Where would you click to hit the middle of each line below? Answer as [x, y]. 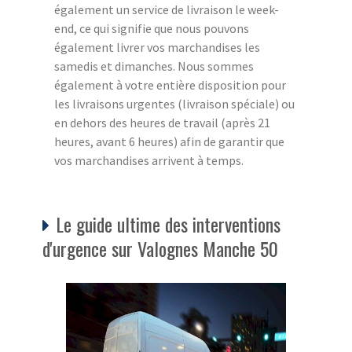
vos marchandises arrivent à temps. [149, 160]
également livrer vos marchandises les [157, 47]
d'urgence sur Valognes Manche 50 [160, 248]
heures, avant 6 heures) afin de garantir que [169, 141]
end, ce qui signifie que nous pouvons [152, 28]
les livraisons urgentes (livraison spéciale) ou [174, 103]
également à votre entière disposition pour [170, 84]
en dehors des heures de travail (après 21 [162, 122]
